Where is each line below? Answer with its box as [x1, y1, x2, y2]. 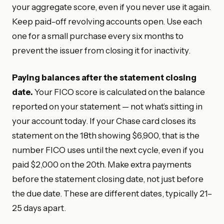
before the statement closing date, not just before [12, 174, 203, 184]
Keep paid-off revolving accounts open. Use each [12, 16, 202, 26]
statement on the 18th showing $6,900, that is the [12, 130, 199, 140]
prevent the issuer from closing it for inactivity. [12, 45, 190, 55]
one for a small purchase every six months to [12, 30, 183, 41]
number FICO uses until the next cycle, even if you [12, 145, 203, 155]
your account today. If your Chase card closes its [12, 116, 196, 126]
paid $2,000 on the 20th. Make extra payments [12, 159, 191, 169]
